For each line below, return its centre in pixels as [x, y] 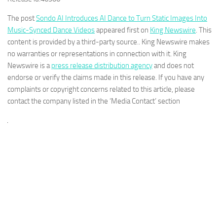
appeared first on [122, 30]
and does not [173, 66]
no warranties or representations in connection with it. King [97, 54]
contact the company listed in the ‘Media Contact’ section [94, 101]
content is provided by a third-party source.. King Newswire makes [109, 42]
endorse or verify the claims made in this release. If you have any [106, 78]
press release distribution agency [102, 66]
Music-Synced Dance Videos [51, 30]
